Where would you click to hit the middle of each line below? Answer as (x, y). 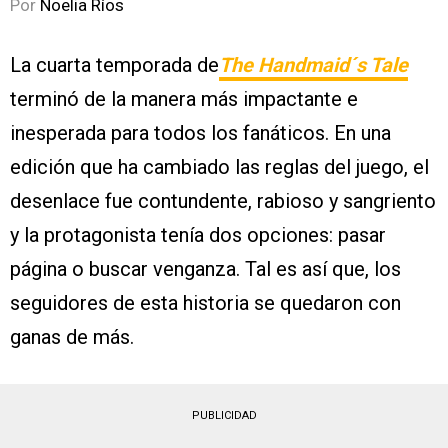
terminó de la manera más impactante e (184, 99)
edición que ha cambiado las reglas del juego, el (219, 167)
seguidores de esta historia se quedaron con (205, 303)
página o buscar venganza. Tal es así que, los (205, 269)
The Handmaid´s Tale (313, 65)
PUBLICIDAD (224, 416)
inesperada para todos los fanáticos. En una (200, 133)
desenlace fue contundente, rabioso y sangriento (223, 201)
